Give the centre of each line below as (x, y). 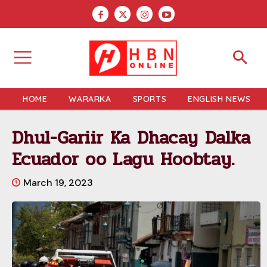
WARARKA (90, 99)
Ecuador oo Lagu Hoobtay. (123, 159)
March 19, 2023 (58, 182)
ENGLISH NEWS (219, 99)
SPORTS (150, 99)
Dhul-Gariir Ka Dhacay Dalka (131, 138)
